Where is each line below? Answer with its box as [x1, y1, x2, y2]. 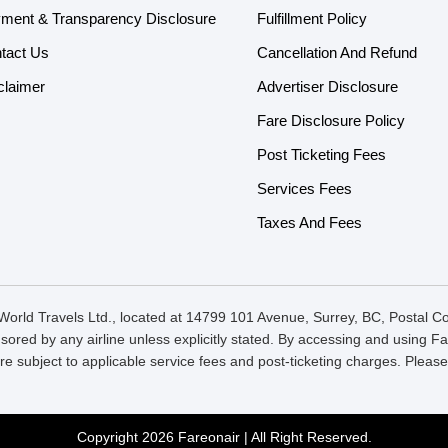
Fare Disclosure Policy [256, 112, 405, 129]
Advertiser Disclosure [256, 78, 398, 95]
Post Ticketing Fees [256, 146, 386, 163]
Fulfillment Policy [256, 10, 367, 27]
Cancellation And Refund [256, 44, 417, 61]
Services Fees [256, 180, 352, 197]
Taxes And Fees [256, 214, 362, 231]
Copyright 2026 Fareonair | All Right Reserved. [76, 429, 372, 445]
